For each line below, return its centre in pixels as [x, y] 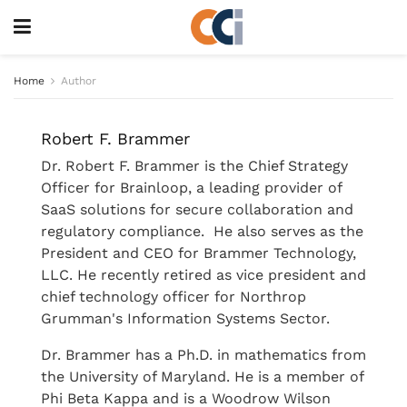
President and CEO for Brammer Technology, [199, 253]
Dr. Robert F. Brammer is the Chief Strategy [194, 166]
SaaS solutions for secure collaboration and [197, 209]
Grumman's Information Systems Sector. [185, 318]
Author [79, 81]
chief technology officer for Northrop [174, 297]
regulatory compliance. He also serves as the [202, 231]
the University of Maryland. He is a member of [202, 377]
